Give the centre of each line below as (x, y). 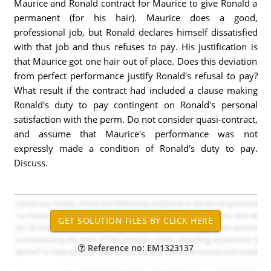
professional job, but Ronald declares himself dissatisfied (135, 32)
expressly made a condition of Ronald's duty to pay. (135, 148)
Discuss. (31, 163)
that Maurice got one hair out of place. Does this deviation (135, 61)
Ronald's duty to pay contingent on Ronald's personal (135, 105)
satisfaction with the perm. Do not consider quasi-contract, (135, 119)
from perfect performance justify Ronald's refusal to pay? (135, 76)
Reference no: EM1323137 (139, 248)
